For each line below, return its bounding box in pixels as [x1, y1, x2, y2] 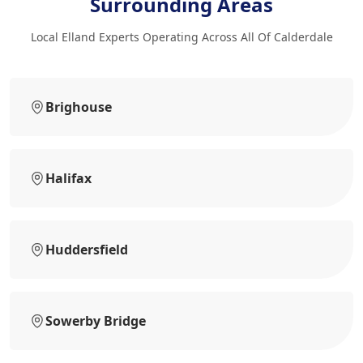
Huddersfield [45, 240, 128, 258]
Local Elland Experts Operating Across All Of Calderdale [30, 28, 333, 45]
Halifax [45, 169, 92, 187]
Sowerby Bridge [45, 311, 146, 330]
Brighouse [45, 97, 112, 116]
